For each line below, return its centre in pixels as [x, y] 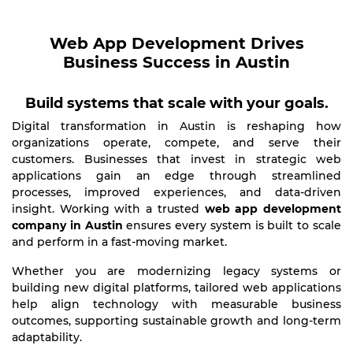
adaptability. [47, 337]
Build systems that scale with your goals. [176, 103]
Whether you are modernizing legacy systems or [176, 271]
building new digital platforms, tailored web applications [176, 288]
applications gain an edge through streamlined [176, 176]
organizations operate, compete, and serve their [176, 143]
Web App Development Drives [176, 43]
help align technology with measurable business [176, 304]
